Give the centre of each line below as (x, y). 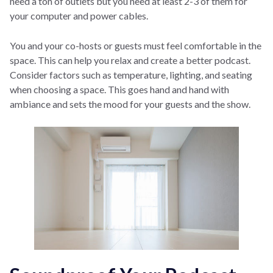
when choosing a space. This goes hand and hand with (119, 89)
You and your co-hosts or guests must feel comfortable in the (136, 45)
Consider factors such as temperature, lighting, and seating (131, 74)
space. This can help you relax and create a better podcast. (130, 60)
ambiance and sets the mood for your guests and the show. (130, 104)
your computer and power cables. (79, 15)
